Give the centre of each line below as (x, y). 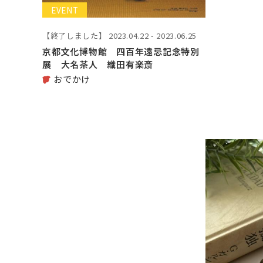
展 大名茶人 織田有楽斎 (98, 64)
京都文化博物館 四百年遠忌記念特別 (121, 51)
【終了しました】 (75, 35)
